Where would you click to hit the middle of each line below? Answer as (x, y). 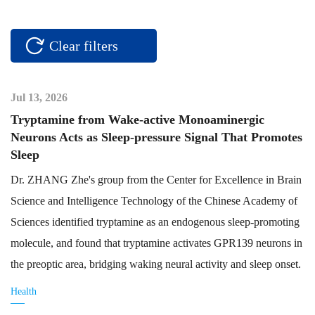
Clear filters (84, 45)
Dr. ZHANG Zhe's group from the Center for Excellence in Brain (156, 179)
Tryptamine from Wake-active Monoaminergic (137, 119)
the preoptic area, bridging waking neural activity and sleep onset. (156, 264)
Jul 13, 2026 (39, 97)
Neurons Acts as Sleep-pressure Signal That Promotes (156, 137)
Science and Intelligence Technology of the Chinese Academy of (154, 200)
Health (24, 291)
